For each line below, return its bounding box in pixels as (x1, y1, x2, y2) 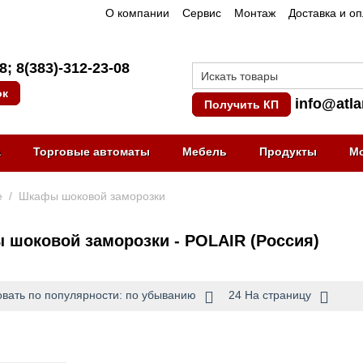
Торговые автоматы (33, 145, 150, 158)
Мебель (182, 145, 227, 158)
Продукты (259, 145, 317, 158)
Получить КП (203, 97, 279, 111)
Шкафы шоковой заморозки (19, 190, 165, 203)
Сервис (181, 6, 221, 19)
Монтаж (233, 6, 275, 19)
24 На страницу (228, 288, 312, 301)
